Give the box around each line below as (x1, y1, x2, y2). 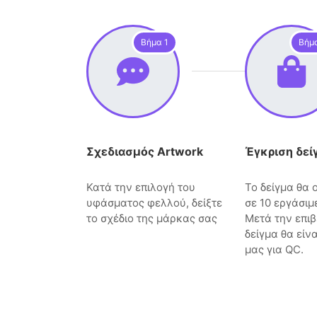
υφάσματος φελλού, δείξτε (86, 196, 222, 210)
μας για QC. (245, 243, 304, 257)
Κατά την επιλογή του (86, 180, 195, 195)
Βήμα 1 (141, 37, 168, 48)
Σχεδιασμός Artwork (86, 144, 203, 159)
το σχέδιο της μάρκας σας (86, 212, 217, 226)
